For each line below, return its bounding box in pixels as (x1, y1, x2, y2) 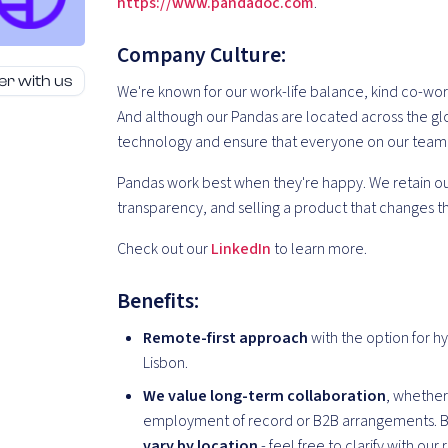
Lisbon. (143, 352, 189, 375)
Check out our (117, 238, 212, 261)
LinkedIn (211, 238, 272, 261)
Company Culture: (117, 40, 291, 72)
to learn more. (271, 238, 368, 261)
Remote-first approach (143, 327, 309, 350)
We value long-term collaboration (143, 385, 387, 408)
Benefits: (117, 286, 200, 318)
